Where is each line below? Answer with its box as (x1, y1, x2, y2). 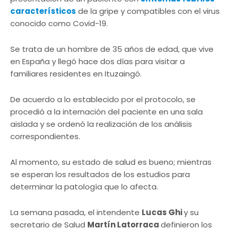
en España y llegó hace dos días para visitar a (10, 56, 185, 67)
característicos (10, 6, 76, 17)
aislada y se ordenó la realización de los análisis (10, 119, 192, 130)
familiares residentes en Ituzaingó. (10, 68, 142, 80)
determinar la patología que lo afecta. (10, 181, 158, 193)
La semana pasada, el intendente (10, 207, 142, 218)
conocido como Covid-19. (10, 18, 108, 29)
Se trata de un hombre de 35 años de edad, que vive (10, 44, 214, 55)
